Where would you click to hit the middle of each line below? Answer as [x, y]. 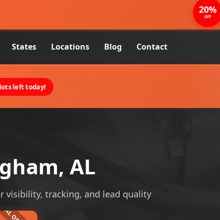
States [24, 47]
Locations [70, 47]
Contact [152, 47]
